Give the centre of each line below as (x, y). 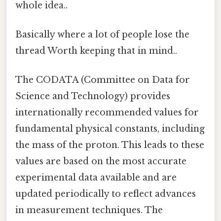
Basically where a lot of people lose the (102, 34)
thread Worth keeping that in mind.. (96, 51)
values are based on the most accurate (101, 162)
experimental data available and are (96, 178)
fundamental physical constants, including (110, 129)
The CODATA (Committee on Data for (103, 80)
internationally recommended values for (107, 113)
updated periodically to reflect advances (106, 194)
